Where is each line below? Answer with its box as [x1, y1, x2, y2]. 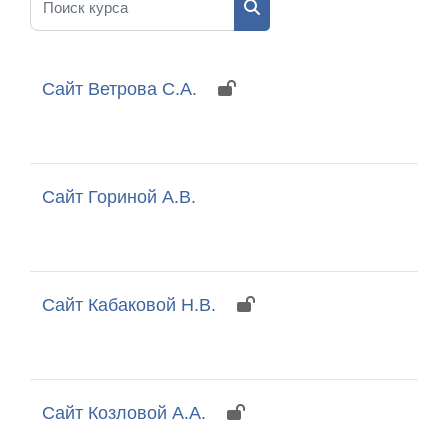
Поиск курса [251, 27, 336, 44]
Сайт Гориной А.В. [42, 186, 196, 207]
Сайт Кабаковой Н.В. [42, 294, 216, 315]
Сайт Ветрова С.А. [42, 78, 197, 99]
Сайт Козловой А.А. [42, 402, 206, 423]
